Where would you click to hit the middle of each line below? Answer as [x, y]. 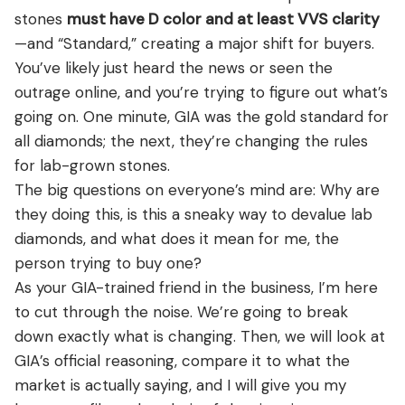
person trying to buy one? [108, 263]
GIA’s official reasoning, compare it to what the [182, 361]
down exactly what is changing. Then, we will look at [200, 336]
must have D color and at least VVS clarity [223, 19]
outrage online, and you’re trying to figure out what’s [201, 92]
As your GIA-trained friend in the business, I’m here [196, 287]
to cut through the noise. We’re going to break [181, 312]
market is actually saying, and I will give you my [180, 385]
